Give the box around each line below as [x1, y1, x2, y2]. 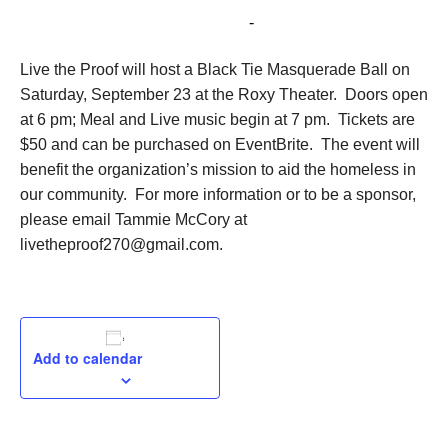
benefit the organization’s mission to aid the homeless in [20, 161, 416, 178]
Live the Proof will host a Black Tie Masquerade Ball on [20, 61, 410, 78]
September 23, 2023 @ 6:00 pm [20, 14, 245, 31]
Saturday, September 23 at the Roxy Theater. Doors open [20, 86, 428, 103]
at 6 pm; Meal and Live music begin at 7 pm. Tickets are [20, 111, 415, 128]
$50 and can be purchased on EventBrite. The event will [20, 136, 420, 153]
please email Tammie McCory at [20, 211, 247, 228]
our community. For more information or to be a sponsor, [20, 186, 416, 203]
